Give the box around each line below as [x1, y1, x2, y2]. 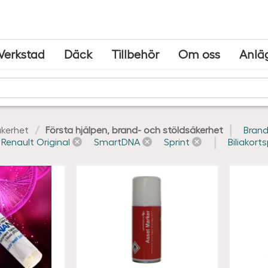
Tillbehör [111, 47, 159, 61]
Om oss [178, 47, 220, 61]
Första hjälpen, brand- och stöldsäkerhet [45, 124, 223, 135]
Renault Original [1, 136, 70, 147]
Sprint [164, 136, 190, 147]
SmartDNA [94, 136, 140, 147]
